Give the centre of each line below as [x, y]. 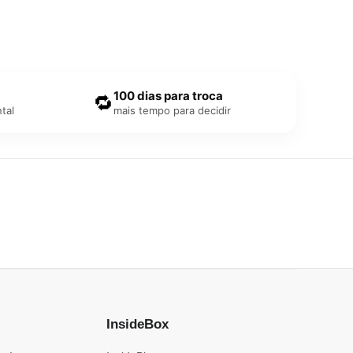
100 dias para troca [168, 95]
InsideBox [137, 324]
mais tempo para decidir [172, 110]
